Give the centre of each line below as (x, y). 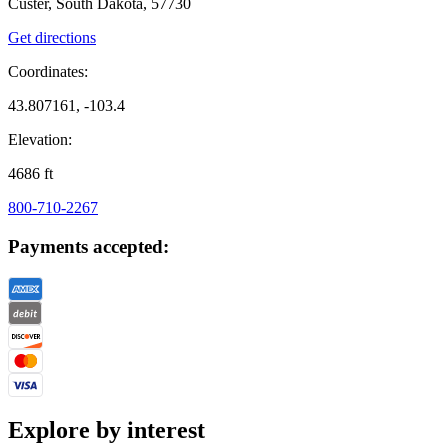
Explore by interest (106, 429)
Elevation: (40, 140)
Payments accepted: (88, 247)
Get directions (52, 38)
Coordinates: (48, 72)
